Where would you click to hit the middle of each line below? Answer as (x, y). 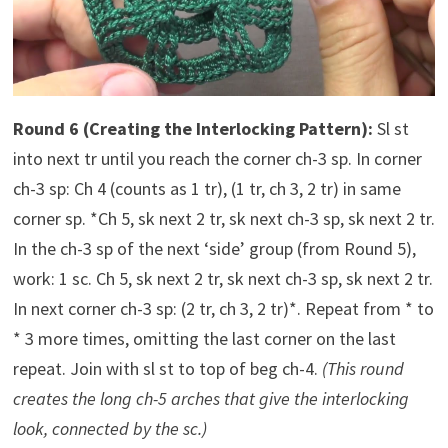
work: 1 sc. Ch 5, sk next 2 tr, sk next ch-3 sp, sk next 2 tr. (222, 278)
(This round (362, 368)
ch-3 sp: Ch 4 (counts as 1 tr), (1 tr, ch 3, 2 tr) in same (206, 188)
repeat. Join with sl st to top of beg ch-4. (167, 368)
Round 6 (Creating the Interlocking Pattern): (192, 128)
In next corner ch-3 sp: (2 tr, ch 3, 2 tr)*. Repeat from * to (223, 308)
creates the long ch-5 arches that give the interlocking (210, 398)
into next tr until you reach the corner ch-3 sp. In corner (217, 158)
